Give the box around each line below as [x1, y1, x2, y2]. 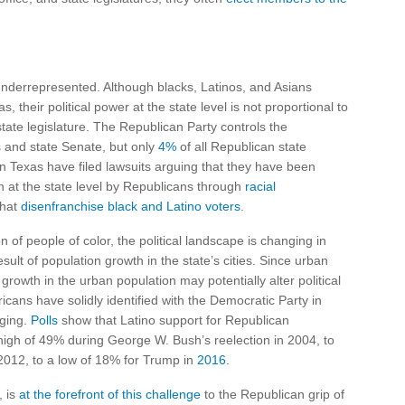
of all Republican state [176, 139, 306, 154]
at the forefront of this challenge [19, 387, 201, 401]
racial [245, 179, 276, 193]
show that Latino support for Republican [58, 313, 289, 327]
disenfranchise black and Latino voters [21, 199, 240, 213]
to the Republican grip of [201, 387, 344, 401]
